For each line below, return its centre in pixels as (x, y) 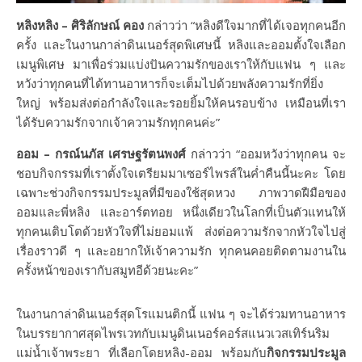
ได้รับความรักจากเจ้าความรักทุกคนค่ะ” (118, 122)
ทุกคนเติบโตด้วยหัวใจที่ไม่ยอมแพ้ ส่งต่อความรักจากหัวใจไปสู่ (181, 232)
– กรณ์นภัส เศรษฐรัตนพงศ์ (115, 154)
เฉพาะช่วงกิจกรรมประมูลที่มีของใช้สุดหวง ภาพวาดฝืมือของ (181, 193)
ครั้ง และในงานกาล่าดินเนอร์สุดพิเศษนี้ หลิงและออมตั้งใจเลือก (181, 45)
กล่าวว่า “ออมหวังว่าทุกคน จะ (266, 154)
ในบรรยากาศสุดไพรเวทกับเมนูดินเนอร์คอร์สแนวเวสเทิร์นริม (173, 333)
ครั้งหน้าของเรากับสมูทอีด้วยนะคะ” (107, 270)
